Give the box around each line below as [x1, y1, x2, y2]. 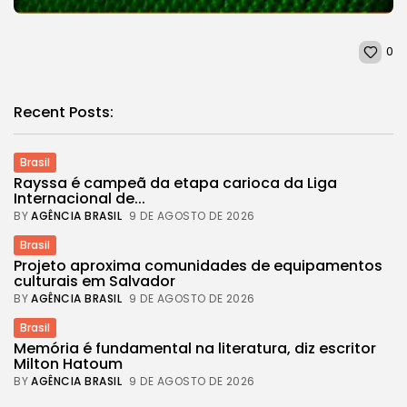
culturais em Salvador [14, 270, 175, 292]
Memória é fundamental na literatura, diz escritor [14, 337, 376, 359]
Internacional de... [14, 187, 145, 209]
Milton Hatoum [14, 352, 123, 374]
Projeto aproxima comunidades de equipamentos [14, 254, 382, 276]
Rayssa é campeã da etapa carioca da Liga [14, 172, 337, 194]
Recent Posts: [14, 101, 114, 123]
